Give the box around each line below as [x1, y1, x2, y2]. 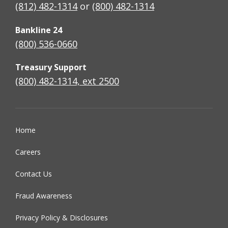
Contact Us [15, 168, 52, 179]
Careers [15, 147, 41, 157]
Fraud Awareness [15, 190, 72, 201]
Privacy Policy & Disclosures [15, 212, 108, 222]
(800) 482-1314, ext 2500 [15, 75, 119, 88]
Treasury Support [15, 62, 87, 73]
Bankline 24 [15, 24, 62, 36]
